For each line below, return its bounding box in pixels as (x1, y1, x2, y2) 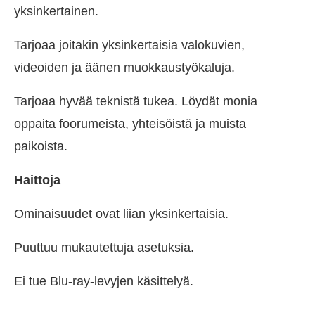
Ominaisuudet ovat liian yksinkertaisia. (14, 207, 229, 221)
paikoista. (14, 139, 67, 154)
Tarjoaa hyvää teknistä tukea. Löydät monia (14, 94, 257, 109)
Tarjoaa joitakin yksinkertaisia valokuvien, (14, 38, 245, 53)
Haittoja (14, 173, 60, 188)
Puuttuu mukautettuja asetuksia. (14, 240, 194, 255)
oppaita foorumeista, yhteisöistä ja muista (14, 117, 246, 131)
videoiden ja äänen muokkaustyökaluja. (14, 60, 235, 75)
